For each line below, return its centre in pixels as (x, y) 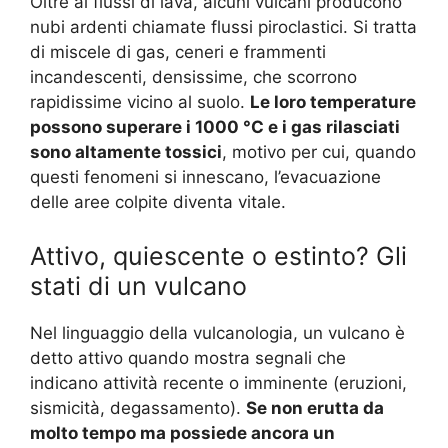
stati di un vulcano (138, 285)
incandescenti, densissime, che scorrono (193, 77)
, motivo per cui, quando (319, 152)
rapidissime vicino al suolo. (140, 102)
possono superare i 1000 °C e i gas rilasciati (215, 127)
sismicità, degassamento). (138, 407)
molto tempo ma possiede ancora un (182, 432)
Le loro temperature (333, 102)
